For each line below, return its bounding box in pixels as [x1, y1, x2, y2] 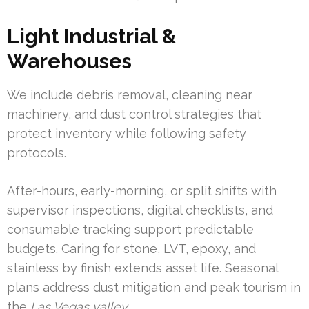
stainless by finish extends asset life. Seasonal [7, 261, 278, 276]
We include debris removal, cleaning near [7, 88, 252, 103]
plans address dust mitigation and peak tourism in [7, 280, 301, 295]
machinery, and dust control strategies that [7, 107, 261, 122]
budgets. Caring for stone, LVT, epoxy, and [7, 241, 256, 257]
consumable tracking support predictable [7, 222, 254, 237]
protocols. [7, 146, 66, 161]
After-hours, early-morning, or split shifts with [7, 183, 277, 199]
